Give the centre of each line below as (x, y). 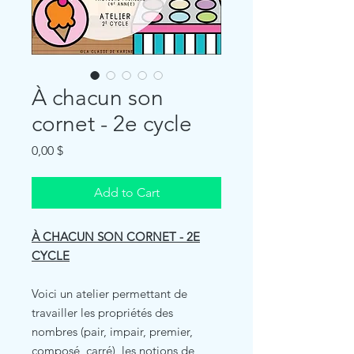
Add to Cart (126, 192)
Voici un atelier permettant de (109, 293)
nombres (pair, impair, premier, (112, 331)
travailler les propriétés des (102, 312)
